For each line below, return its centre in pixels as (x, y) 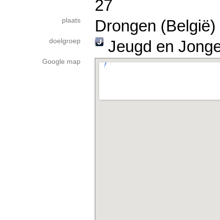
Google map (61, 62)
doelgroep (65, 41)
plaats (71, 20)
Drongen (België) (155, 26)
